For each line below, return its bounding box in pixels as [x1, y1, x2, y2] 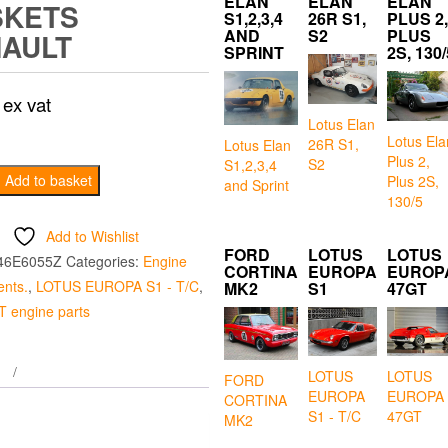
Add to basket [5, 170, 93, 191]
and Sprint [224, 174, 289, 195]
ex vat [2, 91, 51, 118]
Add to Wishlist [46, 226, 140, 247]
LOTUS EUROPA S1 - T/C [35, 276, 199, 297]
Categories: [65, 251, 143, 272]
